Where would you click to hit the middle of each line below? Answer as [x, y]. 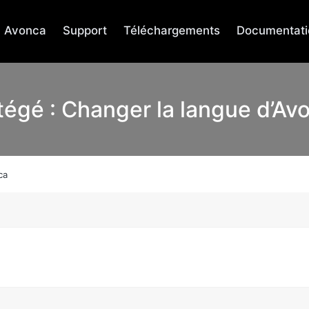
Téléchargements [172, 31]
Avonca [26, 31]
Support [85, 31]
